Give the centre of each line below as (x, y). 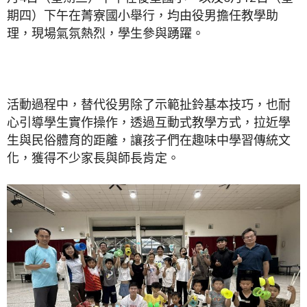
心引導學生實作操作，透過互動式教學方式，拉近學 (149, 122)
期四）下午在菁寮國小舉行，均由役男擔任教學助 (143, 15)
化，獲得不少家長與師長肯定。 (93, 158)
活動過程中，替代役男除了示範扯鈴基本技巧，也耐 (149, 105)
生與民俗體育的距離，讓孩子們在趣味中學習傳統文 (149, 140)
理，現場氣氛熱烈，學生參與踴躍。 (106, 33)
